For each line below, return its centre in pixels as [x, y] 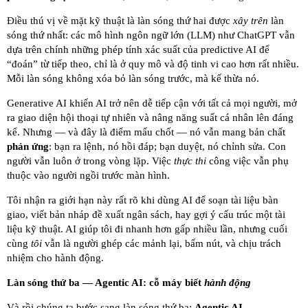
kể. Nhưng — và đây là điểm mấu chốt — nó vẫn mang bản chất [146, 132]
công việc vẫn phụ [247, 161]
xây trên [251, 21]
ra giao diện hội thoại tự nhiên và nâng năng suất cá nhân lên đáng [150, 118]
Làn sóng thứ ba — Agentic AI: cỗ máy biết [106, 283]
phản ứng [28, 147]
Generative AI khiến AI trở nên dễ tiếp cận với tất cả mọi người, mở [152, 103]
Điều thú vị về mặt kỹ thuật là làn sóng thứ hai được [120, 21]
